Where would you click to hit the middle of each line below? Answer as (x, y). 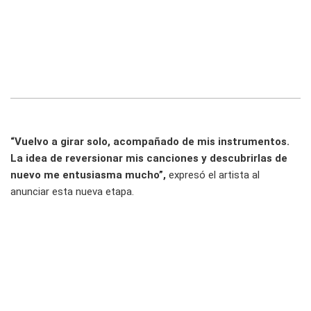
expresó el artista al (214, 175)
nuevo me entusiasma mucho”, (90, 175)
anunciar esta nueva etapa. (72, 192)
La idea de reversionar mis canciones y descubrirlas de (149, 159)
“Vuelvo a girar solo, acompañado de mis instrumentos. (150, 142)
